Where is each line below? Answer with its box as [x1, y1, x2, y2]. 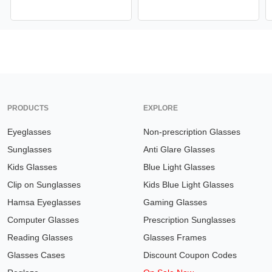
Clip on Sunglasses [7, 180, 81, 190]
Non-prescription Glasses [143, 127, 240, 137]
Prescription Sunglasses [143, 215, 236, 225]
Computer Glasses [7, 215, 79, 225]
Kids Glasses [7, 162, 57, 172]
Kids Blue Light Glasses [143, 180, 234, 190]
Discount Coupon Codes [143, 250, 237, 260]
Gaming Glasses [143, 197, 207, 208]
